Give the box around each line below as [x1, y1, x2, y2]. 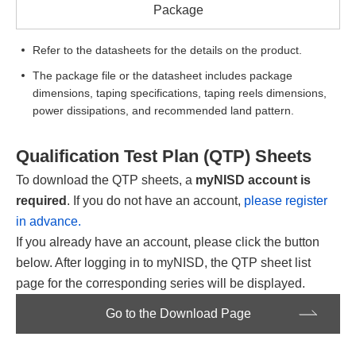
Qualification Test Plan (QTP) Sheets [16, 145, 311, 166]
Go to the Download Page [105, 307, 251, 321]
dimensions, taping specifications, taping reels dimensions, [33, 86, 327, 99]
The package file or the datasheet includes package [33, 68, 292, 82]
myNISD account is [195, 172, 311, 187]
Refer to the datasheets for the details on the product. [33, 43, 302, 56]
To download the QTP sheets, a [16, 172, 195, 187]
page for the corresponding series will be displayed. [16, 276, 305, 290]
